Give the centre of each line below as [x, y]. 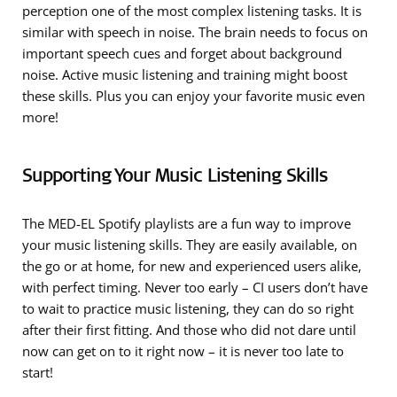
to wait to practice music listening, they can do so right [188, 308]
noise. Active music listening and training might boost [185, 74]
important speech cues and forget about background [182, 53]
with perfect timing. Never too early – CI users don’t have [195, 287]
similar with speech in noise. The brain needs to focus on [195, 32]
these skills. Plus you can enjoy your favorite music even [194, 96]
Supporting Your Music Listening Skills [175, 175]
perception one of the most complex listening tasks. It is [192, 11]
